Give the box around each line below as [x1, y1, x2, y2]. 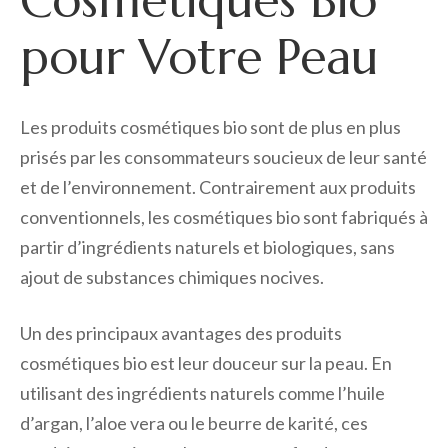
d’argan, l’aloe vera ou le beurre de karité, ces [20, 412, 368, 435]
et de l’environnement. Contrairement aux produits [20, 176, 416, 199]
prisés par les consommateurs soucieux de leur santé [20, 146, 427, 169]
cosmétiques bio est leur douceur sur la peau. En [20, 352, 392, 375]
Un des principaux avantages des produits [20, 322, 342, 345]
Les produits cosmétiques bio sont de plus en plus [20, 116, 401, 139]
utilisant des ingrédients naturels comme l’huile [20, 382, 385, 405]
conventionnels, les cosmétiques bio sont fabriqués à [20, 206, 428, 229]
